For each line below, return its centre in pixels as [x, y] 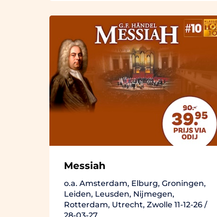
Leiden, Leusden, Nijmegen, [119, 194]
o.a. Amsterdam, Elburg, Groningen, [135, 183]
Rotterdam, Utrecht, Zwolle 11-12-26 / [136, 204]
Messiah [85, 165]
